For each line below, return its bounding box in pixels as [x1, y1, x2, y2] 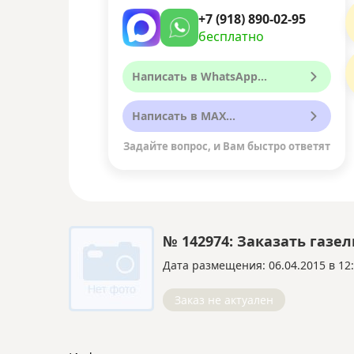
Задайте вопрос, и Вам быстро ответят [123, 139, 330, 153]
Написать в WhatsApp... [132, 69, 267, 84]
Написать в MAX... [132, 108, 235, 123]
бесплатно [198, 27, 264, 45]
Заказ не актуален [175, 292, 273, 307]
